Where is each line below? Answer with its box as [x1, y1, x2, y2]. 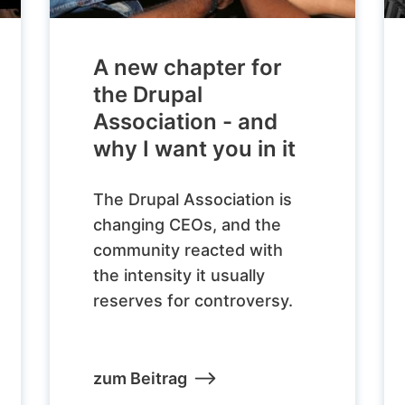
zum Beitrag [93, 368, 188, 388]
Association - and [93, 108, 278, 135]
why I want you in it [93, 135, 297, 162]
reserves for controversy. [93, 291, 294, 311]
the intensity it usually [93, 266, 266, 286]
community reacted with [93, 240, 284, 260]
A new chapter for [93, 53, 283, 80]
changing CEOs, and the [93, 215, 282, 235]
